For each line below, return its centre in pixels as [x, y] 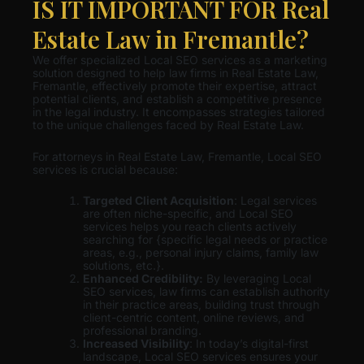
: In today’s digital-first [249, 344]
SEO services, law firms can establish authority [206, 292]
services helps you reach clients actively [190, 227]
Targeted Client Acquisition [158, 201]
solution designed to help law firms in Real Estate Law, [175, 73]
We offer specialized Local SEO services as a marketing [180, 60]
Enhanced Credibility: [143, 279]
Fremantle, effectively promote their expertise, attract [175, 86]
